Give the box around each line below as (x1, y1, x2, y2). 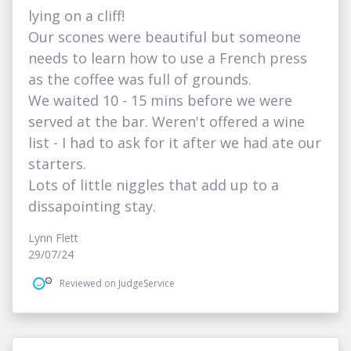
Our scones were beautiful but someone (28, 27, 301, 47)
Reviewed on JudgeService (60, 276, 175, 290)
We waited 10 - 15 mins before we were (28, 91, 292, 110)
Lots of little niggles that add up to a (28, 175, 279, 195)
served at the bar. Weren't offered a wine (28, 112, 305, 132)
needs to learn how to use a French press (28, 49, 307, 68)
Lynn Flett (28, 230, 78, 246)
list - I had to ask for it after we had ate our (28, 133, 321, 153)
